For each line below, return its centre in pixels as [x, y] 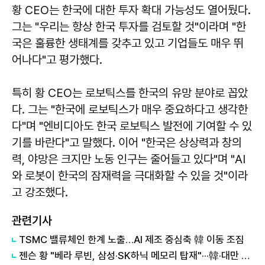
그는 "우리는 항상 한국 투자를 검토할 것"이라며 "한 [129, 26]
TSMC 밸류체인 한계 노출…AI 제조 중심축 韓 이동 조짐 [132, 239]
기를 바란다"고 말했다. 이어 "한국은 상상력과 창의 [127, 142]
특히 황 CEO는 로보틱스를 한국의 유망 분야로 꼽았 [130, 93]
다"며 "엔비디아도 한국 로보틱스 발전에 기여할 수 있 [132, 126]
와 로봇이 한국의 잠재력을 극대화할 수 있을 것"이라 [130, 175]
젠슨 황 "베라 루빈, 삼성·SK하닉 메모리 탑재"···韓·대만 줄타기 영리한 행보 [245, 255]
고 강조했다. [40, 192]
